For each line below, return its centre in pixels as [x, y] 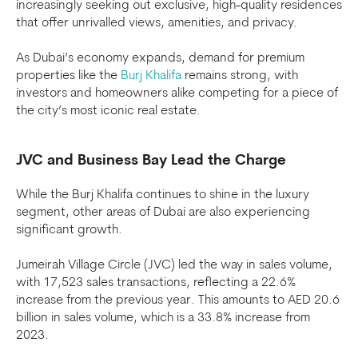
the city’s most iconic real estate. [108, 111]
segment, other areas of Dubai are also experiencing [163, 213]
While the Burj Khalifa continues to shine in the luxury [163, 195]
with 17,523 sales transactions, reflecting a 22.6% [156, 283]
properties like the [68, 76]
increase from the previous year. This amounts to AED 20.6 [178, 300]
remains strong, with [240, 76]
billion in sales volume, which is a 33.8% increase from [163, 318]
